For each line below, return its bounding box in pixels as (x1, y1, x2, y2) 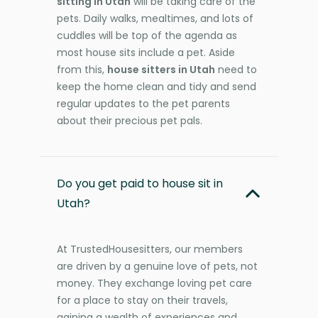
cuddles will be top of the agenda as (57, 28, 237, 43)
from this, (57, 62, 107, 77)
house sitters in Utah (107, 62, 215, 77)
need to (215, 62, 257, 77)
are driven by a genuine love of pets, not (57, 258, 258, 273)
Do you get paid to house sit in (57, 175, 223, 192)
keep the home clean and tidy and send (57, 79, 256, 94)
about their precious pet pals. (57, 113, 202, 128)
